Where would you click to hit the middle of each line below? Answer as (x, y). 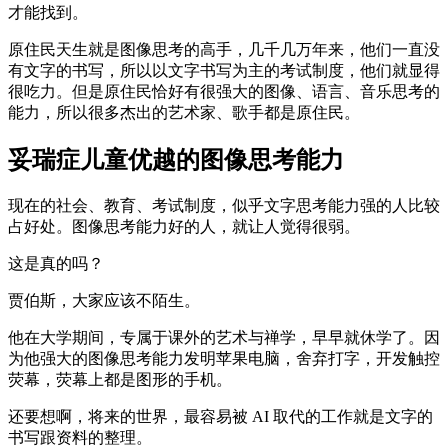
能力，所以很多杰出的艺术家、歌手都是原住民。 (184, 113)
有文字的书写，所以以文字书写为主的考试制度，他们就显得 (224, 71)
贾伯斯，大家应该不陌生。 (104, 300)
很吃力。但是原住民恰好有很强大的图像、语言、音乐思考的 (224, 92)
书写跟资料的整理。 (80, 437)
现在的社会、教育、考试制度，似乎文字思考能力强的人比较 (224, 205)
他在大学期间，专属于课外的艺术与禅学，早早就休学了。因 (224, 337)
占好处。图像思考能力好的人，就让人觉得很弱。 (184, 226)
